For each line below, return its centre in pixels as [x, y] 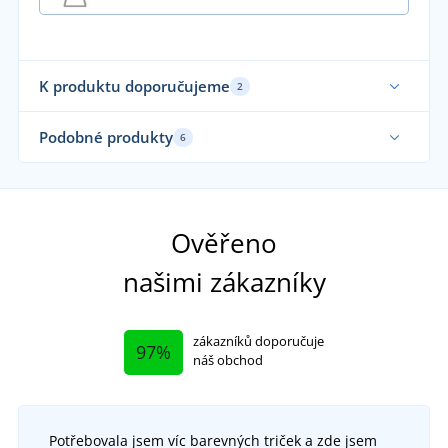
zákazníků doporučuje [258, 341]
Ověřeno [224, 243]
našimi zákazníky [224, 282]
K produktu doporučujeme [134, 86]
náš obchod [228, 360]
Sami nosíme [96, 172]
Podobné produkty [105, 137]
